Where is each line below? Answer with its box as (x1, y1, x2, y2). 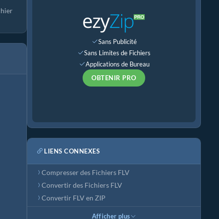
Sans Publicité (98, 37, 137, 45)
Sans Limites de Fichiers (84, 48, 151, 57)
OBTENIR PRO (91, 74, 136, 82)
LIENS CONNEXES (44, 147, 100, 155)
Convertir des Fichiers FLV (42, 181, 122, 189)
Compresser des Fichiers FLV (42, 169, 130, 176)
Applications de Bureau (85, 60, 150, 68)
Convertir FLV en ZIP (42, 194, 106, 202)
